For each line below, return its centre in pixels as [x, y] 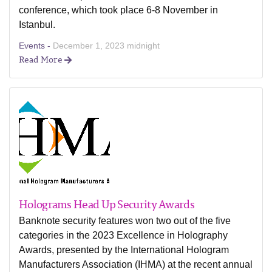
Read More [42, 59]
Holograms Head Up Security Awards [107, 204]
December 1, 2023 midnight [106, 46]
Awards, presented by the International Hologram [124, 250]
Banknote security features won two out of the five [125, 221]
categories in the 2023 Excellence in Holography [123, 235]
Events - [36, 46]
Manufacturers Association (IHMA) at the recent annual [136, 264]
